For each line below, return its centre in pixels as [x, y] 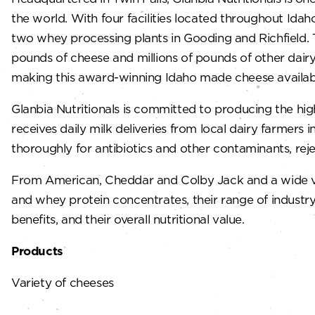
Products [37, 251]
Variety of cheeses [63, 283]
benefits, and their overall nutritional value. [128, 219]
